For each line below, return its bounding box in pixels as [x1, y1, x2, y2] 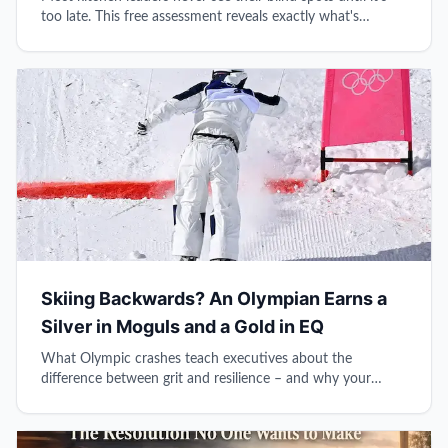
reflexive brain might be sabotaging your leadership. [41, 391, 356, 406]
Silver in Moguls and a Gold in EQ [41, 315, 324, 337]
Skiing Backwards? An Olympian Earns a [41, 287, 387, 309]
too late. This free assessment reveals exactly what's [41, 9, 359, 24]
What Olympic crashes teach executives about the [41, 351, 352, 366]
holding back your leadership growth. [41, 29, 268, 44]
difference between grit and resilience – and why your [41, 371, 371, 386]
